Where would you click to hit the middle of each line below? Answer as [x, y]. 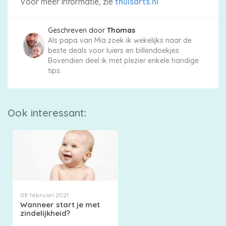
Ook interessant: [47, 113]
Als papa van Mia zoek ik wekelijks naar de [120, 41]
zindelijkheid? [45, 213]
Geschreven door [77, 31]
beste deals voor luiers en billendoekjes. [114, 51]
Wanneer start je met [60, 205]
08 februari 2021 [44, 195]
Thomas [121, 31]
